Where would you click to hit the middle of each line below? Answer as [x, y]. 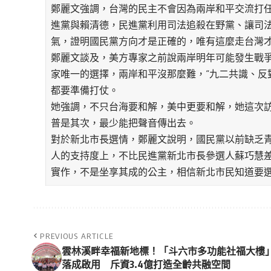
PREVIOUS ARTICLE [77, 236]
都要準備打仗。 [85, 90]
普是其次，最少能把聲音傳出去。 [124, 123]
